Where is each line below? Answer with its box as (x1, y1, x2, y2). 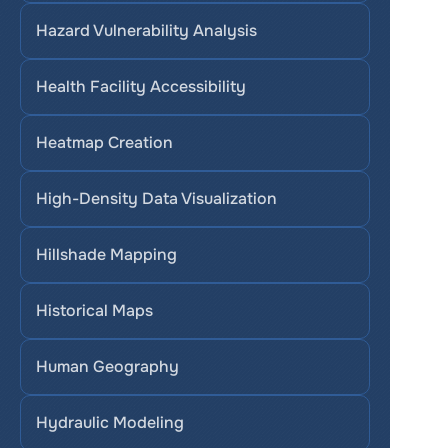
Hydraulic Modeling (36, 412, 184, 433)
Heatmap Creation (36, 132, 173, 153)
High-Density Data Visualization (36, 188, 277, 209)
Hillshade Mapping (36, 244, 177, 265)
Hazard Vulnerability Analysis (36, 20, 257, 41)
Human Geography (36, 356, 179, 377)
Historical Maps (36, 300, 153, 321)
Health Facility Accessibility (36, 76, 246, 97)
